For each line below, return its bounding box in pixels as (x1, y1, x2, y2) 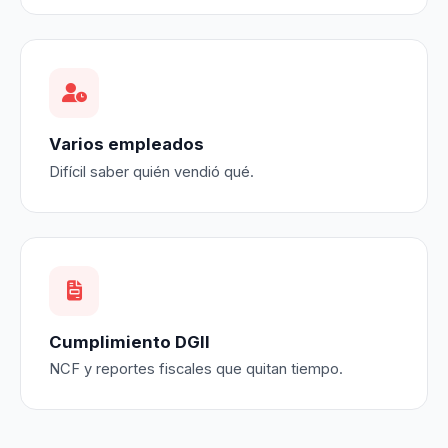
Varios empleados (49, 134, 204, 155)
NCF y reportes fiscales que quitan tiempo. (49, 360, 343, 379)
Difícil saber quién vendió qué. (49, 162, 254, 181)
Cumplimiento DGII (49, 331, 210, 352)
